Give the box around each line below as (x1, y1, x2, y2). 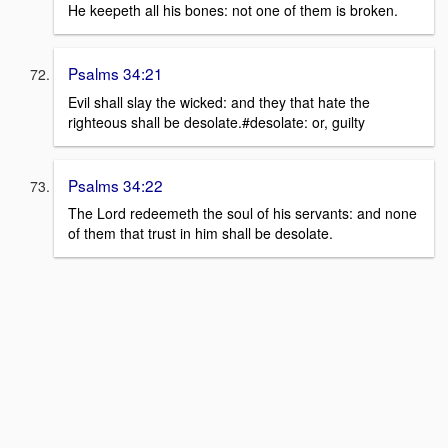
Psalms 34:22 (68, 173, 163, 196)
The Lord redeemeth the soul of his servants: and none (68, 203, 417, 224)
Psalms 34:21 (68, 61, 163, 84)
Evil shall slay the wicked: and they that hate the (68, 91, 370, 112)
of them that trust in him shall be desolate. (68, 223, 333, 244)
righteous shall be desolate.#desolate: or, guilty (68, 111, 365, 132)
